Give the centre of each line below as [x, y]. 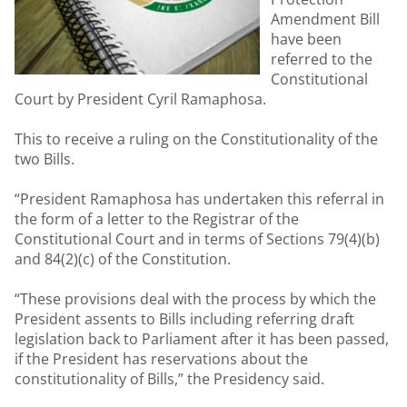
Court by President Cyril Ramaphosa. [140, 99]
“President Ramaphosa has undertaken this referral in [199, 199]
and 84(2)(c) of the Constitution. [123, 259]
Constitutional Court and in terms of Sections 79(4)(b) [197, 239]
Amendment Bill [325, 19]
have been [306, 39]
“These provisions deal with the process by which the [195, 299]
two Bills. [45, 159]
